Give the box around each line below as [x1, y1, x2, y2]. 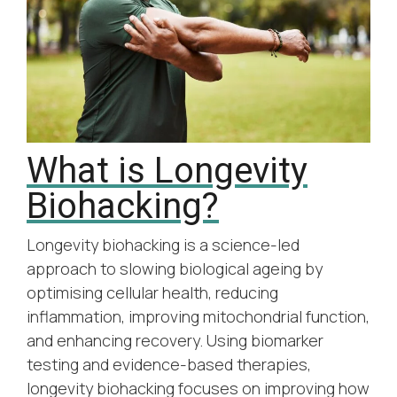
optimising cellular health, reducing [27, 282, 278, 304]
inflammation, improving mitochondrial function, [27, 306, 370, 328]
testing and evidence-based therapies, [27, 354, 311, 376]
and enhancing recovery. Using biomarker [27, 330, 323, 352]
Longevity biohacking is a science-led [27, 234, 300, 256]
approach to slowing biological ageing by [27, 258, 323, 280]
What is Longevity [27, 150, 307, 192]
